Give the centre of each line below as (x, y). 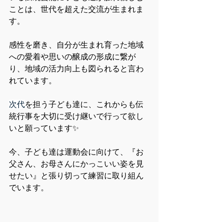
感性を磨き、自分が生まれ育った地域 (76, 45)
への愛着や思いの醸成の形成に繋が (72, 57)
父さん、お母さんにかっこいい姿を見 (76, 164)
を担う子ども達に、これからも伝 (84, 105)
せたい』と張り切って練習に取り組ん (76, 176)
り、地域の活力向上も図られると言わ (76, 69)
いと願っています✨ (44, 128)
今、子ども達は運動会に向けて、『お (76, 152)
